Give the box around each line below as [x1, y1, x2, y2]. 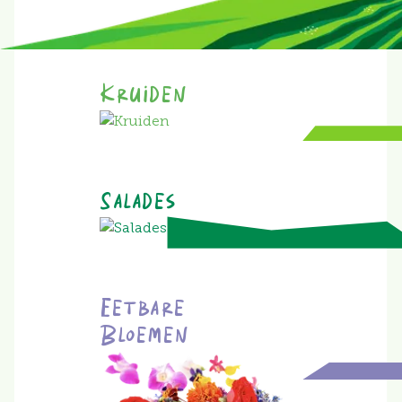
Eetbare [100, 296, 186, 322]
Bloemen [100, 323, 190, 349]
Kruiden [100, 83, 188, 109]
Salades [100, 189, 177, 215]
